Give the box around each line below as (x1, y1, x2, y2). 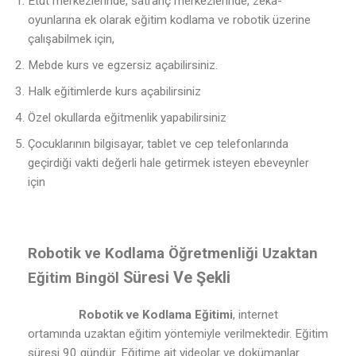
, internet (233, 308, 278, 323)
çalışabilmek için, (28, 31, 114, 46)
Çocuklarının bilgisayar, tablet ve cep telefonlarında (28, 137, 288, 152)
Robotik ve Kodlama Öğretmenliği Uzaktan (28, 244, 318, 262)
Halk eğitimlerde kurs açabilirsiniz (28, 83, 201, 99)
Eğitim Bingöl (28, 269, 119, 287)
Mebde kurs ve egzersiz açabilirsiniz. (28, 57, 218, 72)
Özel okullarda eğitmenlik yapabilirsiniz (28, 110, 226, 125)
